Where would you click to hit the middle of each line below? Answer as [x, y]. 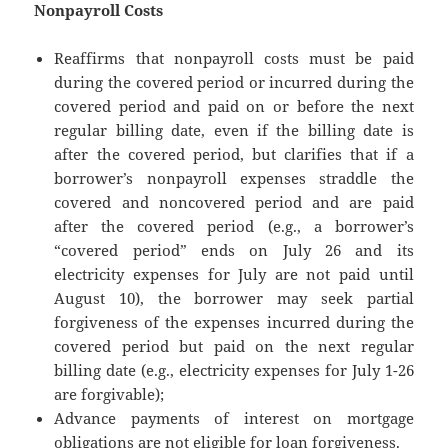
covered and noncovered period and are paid [234, 202]
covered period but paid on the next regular [234, 346]
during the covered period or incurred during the [234, 82]
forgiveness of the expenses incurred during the [234, 322]
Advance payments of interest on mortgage [234, 418]
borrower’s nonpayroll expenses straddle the [234, 178]
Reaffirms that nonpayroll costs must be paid [234, 58]
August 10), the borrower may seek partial [234, 298]
